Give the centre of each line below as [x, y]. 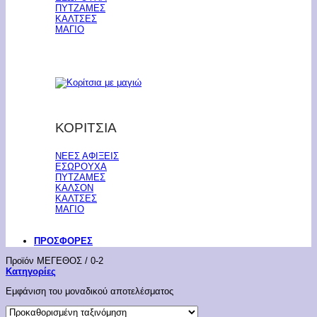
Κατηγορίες [31, 272]
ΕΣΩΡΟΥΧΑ [81, 166]
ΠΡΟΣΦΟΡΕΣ [63, 241]
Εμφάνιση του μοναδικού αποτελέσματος [90, 292]
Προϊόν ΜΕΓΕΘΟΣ [45, 261]
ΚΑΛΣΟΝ [74, 188]
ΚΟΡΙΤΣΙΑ [86, 127]
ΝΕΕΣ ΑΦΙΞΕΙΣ [87, 156]
